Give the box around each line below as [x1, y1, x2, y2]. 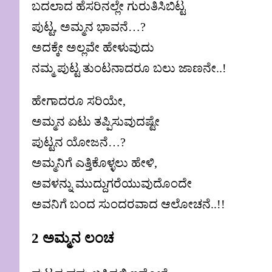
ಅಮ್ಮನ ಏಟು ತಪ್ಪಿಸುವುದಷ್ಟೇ [32, 115, 160, 129]
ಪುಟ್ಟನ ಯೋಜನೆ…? [32, 135, 126, 149]
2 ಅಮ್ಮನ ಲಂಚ [32, 231, 114, 246]
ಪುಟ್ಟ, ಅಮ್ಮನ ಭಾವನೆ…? [32, 20, 146, 34]
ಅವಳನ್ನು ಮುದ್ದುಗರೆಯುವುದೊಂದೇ [32, 177, 192, 191]
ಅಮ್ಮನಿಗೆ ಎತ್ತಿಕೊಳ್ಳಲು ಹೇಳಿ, [32, 156, 157, 170]
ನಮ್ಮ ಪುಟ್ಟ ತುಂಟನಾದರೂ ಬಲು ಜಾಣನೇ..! [32, 61, 226, 75]
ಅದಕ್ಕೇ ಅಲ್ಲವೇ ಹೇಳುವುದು [32, 41, 154, 55]
